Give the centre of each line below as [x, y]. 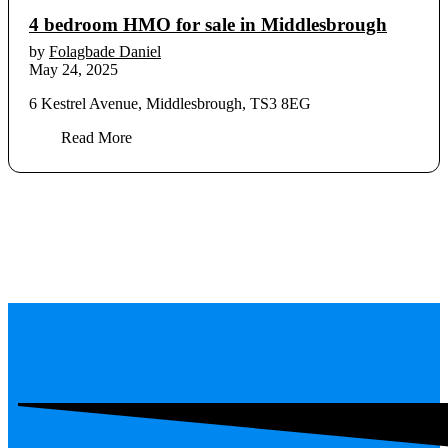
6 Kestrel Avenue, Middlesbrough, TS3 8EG [170, 104]
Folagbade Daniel [105, 52]
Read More [96, 138]
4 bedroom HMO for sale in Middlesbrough [208, 25]
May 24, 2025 [73, 70]
